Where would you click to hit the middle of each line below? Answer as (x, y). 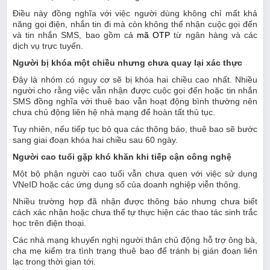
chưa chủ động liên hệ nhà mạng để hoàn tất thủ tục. (114, 112)
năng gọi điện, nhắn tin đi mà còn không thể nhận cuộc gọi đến (135, 24)
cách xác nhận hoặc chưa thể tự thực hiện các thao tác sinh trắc (135, 212)
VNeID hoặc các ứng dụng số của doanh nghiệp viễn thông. (127, 185)
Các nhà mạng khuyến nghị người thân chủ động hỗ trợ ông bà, (135, 240)
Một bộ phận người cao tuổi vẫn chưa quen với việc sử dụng (135, 174)
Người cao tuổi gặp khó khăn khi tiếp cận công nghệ (122, 157)
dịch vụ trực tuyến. (48, 46)
